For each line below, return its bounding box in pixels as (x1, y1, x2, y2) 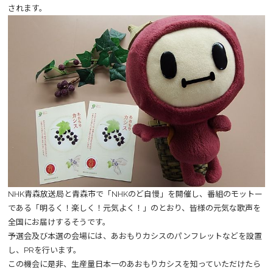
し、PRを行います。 (8, 245, 81, 255)
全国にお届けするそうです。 (8, 217, 110, 227)
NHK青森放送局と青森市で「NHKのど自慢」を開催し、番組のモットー (8, 189, 263, 199)
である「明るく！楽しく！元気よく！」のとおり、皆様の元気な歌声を (8, 203, 261, 213)
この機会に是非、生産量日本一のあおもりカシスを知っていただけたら (8, 259, 261, 269)
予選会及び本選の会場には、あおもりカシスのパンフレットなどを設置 (8, 231, 262, 241)
